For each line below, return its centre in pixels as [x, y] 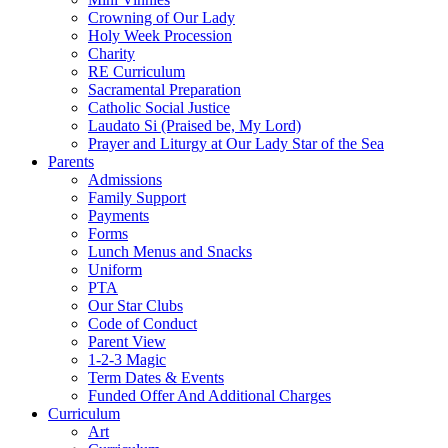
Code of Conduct [142, 323]
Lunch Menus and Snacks [170, 251]
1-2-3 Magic [127, 359]
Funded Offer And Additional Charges [209, 395]
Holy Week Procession [160, 35]
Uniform [115, 269]
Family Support [137, 197]
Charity [111, 53]
